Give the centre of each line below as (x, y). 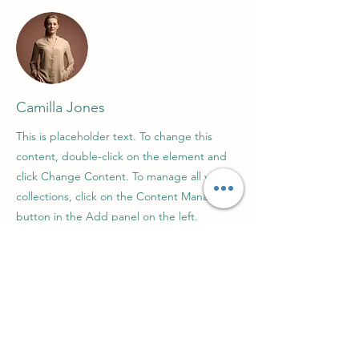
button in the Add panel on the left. (107, 216)
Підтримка (36, 329)
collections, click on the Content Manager (121, 196)
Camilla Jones (61, 107)
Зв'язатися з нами (52, 308)
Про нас (30, 285)
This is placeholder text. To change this (114, 136)
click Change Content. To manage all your (121, 176)
